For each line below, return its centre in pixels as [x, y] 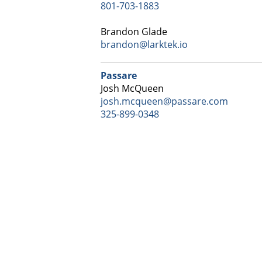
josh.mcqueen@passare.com [164, 101]
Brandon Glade [134, 32]
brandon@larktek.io [144, 44]
